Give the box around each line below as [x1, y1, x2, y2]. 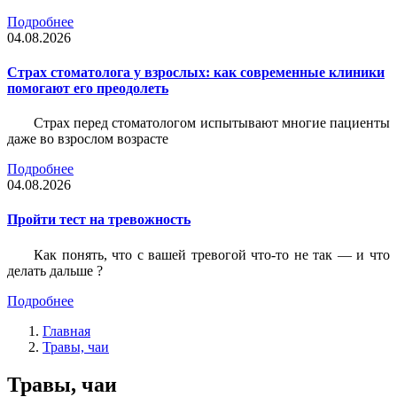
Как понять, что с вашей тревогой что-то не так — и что [34, 246, 390, 262]
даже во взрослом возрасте [7, 131, 168, 147]
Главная [43, 323, 90, 339]
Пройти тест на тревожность [7, 212, 191, 228]
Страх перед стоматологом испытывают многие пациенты [34, 115, 390, 131]
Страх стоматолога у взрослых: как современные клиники [7, 64, 385, 80]
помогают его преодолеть [7, 80, 168, 96]
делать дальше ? [7, 262, 103, 278]
